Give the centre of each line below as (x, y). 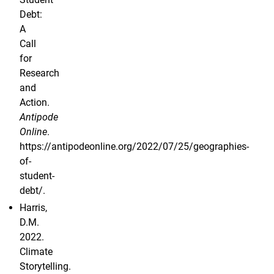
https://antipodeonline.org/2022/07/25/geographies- (134, 147)
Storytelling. (45, 267)
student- (37, 176)
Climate (36, 252)
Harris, (33, 208)
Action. (35, 103)
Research (39, 73)
